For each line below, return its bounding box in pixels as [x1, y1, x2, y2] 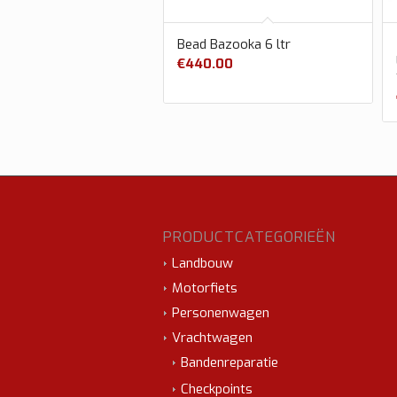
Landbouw [172, 253, 234, 272]
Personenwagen [172, 303, 270, 322]
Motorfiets [172, 278, 238, 297]
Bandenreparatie [181, 353, 279, 371]
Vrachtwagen [172, 328, 253, 346]
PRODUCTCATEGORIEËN [163, 226, 337, 246]
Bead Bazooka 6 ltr [177, 35, 292, 54]
